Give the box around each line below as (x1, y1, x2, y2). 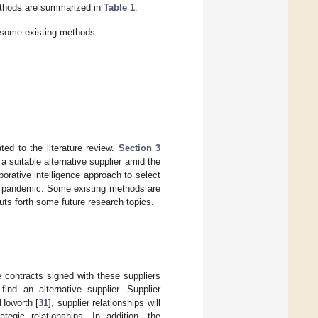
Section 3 (118, 142, 161, 153)
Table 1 (104, 1, 136, 13)
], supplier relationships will (48, 297, 161, 308)
